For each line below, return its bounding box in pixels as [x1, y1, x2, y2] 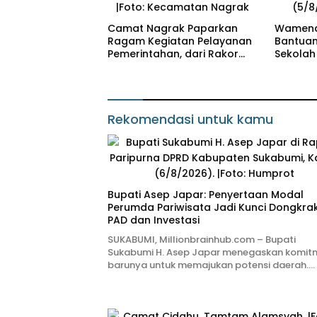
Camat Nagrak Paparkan [108, 21, 238, 36]
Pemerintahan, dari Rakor [108, 47, 238, 62]
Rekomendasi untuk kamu [108, 110, 273, 129]
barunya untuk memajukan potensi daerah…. [108, 258, 315, 272]
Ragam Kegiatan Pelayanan [108, 34, 252, 49]
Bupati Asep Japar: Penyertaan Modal [108, 188, 304, 202]
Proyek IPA [108, 72, 161, 87]
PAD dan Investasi [108, 213, 200, 228]
